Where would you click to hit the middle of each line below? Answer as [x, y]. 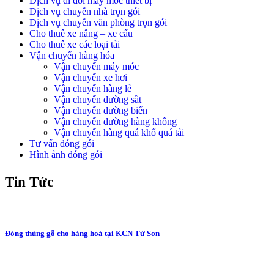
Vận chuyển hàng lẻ [93, 89]
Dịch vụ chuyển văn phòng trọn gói [98, 23]
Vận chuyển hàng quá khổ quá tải [119, 133]
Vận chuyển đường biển [101, 111]
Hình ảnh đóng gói [66, 155]
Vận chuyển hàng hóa [72, 56]
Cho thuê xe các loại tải [75, 45]
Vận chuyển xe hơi [91, 78]
